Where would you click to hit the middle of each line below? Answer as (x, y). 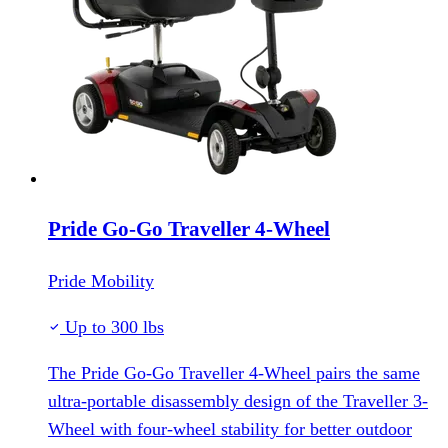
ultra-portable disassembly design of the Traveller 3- (238, 401)
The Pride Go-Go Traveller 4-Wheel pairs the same (234, 373)
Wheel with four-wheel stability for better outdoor (230, 429)
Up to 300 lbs (112, 327)
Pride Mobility (101, 281)
